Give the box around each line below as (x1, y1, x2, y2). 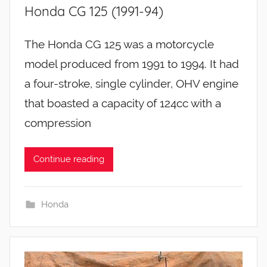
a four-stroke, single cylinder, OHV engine (24, 76, 238, 90)
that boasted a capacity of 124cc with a (24, 96, 221, 110)
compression (24, 116, 91, 129)
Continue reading (33, 154, 104, 165)
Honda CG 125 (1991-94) (24, 3, 163, 20)
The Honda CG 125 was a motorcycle (24, 37, 214, 51)
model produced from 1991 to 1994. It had (24, 57, 239, 70)
